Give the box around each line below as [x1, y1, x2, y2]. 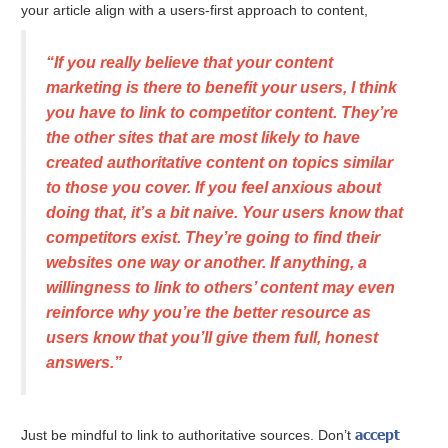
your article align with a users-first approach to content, [21, 2, 373, 19]
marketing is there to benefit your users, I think [46, 79, 398, 97]
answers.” [46, 354, 123, 372]
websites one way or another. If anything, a [46, 254, 368, 272]
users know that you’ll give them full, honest [46, 329, 379, 347]
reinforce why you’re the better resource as [46, 304, 372, 322]
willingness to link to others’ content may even [46, 279, 396, 297]
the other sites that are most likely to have [46, 129, 361, 147]
